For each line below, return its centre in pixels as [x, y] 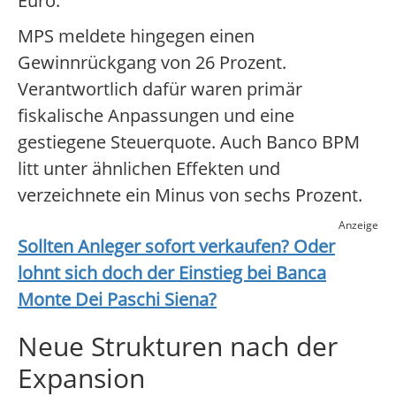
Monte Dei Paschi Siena [113, 300]
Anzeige [358, 225]
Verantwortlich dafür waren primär [160, 89]
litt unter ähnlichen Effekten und [149, 169]
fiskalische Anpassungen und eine [156, 116]
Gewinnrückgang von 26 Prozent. [152, 63]
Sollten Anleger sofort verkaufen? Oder [176, 247]
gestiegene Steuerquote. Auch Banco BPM [189, 142]
